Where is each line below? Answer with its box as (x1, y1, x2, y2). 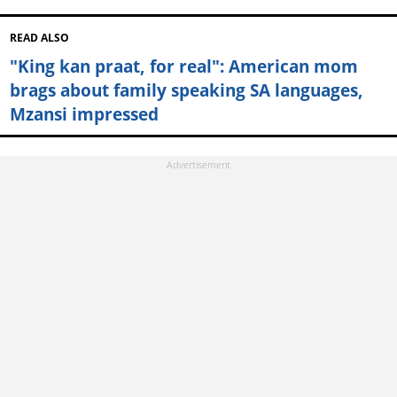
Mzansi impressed (9, 102, 159, 127)
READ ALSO (9, 31, 69, 45)
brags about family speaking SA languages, (9, 78, 363, 103)
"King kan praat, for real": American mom (9, 54, 358, 79)
